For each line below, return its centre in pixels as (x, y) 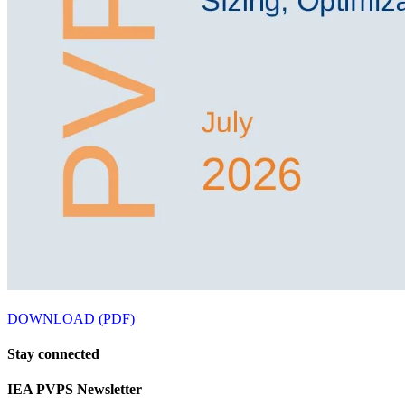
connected (69, 353)
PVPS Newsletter (87, 390)
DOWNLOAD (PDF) (71, 318)
